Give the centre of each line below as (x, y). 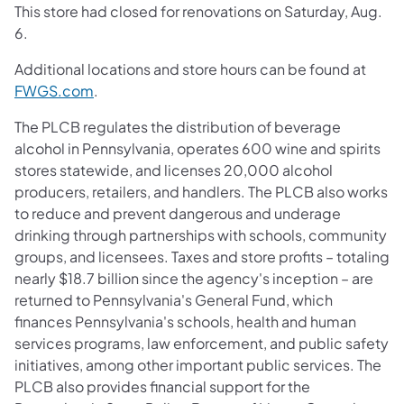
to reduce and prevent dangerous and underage (178, 213)
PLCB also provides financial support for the (162, 386)
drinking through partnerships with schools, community (201, 234)
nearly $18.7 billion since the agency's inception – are (194, 278)
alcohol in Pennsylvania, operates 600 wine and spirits (197, 148)
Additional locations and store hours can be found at (190, 69)
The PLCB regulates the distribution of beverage (178, 126)
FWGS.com (54, 90)
